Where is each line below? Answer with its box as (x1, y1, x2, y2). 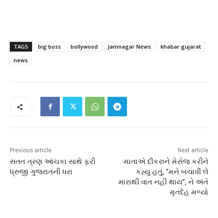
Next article (177, 147, 208, 154)
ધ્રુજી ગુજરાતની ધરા (10, 167, 73, 177)
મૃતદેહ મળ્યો (169, 188, 208, 197)
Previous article (10, 147, 52, 154)
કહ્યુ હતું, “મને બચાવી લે (135, 167, 208, 177)
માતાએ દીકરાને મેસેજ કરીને (123, 157, 208, 166)
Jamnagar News (108, 43, 151, 51)
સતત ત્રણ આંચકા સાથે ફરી (10, 157, 95, 166)
